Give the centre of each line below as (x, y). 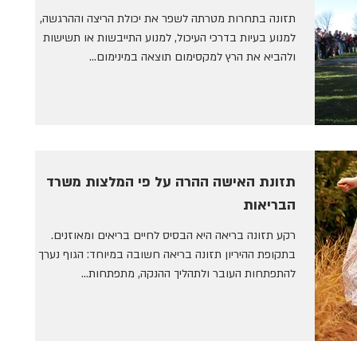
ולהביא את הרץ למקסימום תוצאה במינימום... (192, 57)
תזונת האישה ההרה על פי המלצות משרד (109, 182)
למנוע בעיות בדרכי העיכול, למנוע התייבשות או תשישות (169, 38)
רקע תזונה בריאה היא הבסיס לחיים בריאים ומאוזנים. (173, 235)
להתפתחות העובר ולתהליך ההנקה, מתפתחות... (188, 273)
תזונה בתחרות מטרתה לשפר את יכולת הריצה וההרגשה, (168, 19)
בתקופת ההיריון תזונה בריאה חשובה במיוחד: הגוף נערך (167, 254)
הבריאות (269, 205)
